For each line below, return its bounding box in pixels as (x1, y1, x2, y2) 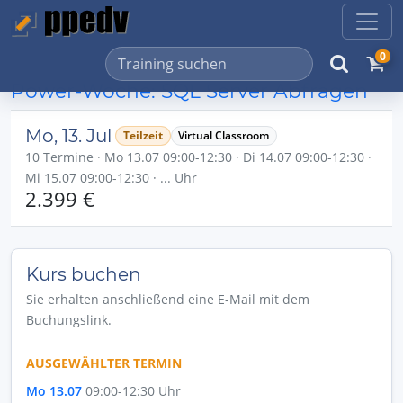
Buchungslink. (26, 311, 112, 328)
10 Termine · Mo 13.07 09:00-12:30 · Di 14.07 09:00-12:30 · (25, 148, 372, 166)
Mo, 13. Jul (25, 125, 112, 147)
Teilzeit (122, 128, 163, 143)
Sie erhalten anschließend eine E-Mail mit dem (26, 291, 309, 308)
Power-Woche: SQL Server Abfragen (11, 79, 368, 103)
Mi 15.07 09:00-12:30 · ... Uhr (25, 169, 197, 186)
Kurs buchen (26, 264, 141, 285)
